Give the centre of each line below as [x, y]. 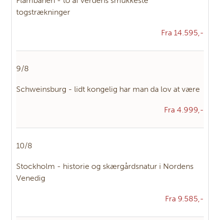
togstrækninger [43, 12]
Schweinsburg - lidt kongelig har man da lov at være [108, 89]
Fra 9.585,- [184, 199]
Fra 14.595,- [182, 33]
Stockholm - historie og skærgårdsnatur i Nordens [105, 166]
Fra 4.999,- [184, 110]
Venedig [31, 178]
